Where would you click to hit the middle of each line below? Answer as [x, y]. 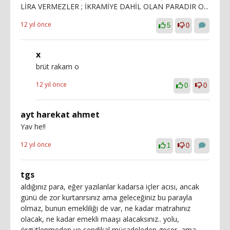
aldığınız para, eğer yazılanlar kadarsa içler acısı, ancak [110, 187]
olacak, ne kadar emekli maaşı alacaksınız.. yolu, [100, 219]
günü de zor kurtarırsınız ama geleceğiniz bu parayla [106, 197]
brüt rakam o [57, 66]
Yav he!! [33, 127]
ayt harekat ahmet [60, 114]
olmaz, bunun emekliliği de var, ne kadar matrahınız [106, 208]
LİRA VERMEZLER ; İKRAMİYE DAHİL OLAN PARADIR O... [114, 6]
